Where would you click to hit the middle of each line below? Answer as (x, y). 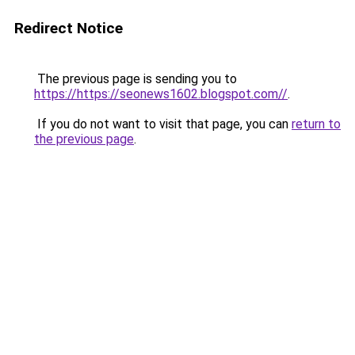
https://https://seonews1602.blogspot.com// (161, 94)
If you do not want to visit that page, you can (163, 124)
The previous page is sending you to (136, 79)
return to (316, 124)
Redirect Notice (69, 28)
